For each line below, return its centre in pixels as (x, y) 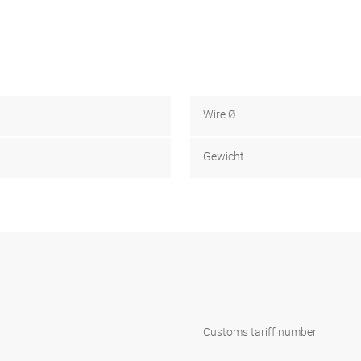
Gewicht (224, 156)
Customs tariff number (260, 332)
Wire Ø (219, 114)
